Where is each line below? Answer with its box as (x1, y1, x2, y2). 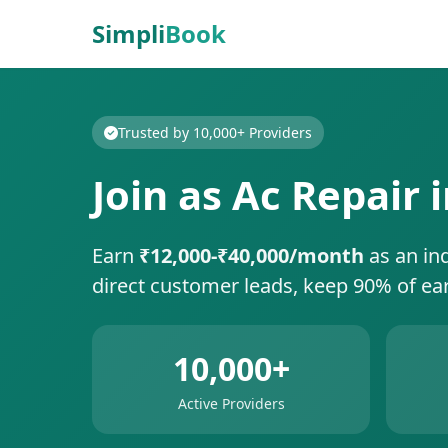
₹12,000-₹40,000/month (139, 242, 364, 269)
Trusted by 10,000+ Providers (118, 123, 312, 142)
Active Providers (177, 394, 285, 413)
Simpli (92, 17, 165, 50)
